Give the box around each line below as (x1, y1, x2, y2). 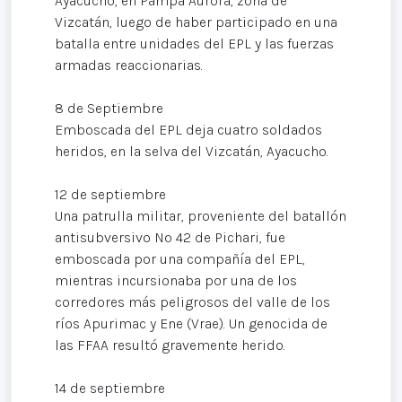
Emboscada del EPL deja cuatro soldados (55, 120, 322, 138)
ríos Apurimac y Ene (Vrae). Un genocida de (55, 314, 328, 332)
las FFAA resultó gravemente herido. (55, 336, 285, 354)
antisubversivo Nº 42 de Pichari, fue (55, 228, 285, 246)
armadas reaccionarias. (55, 56, 203, 74)
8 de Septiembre (55, 99, 163, 117)
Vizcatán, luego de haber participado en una (55, 13, 337, 31)
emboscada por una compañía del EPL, (55, 249, 305, 267)
